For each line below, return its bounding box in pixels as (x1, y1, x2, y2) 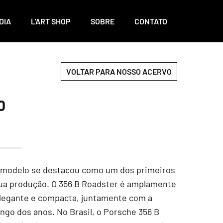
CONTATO (134, 16, 167, 26)
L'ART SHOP (31, 16, 71, 26)
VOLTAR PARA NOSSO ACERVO (66, 67, 172, 76)
